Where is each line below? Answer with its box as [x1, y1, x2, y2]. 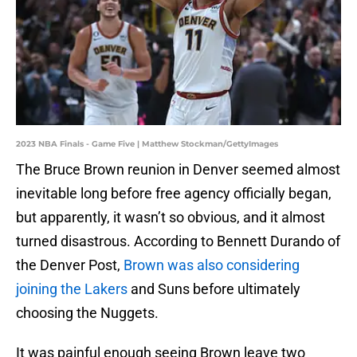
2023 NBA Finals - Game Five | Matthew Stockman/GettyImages [16, 139, 278, 150]
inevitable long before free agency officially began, [16, 185, 331, 202]
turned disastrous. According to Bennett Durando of [16, 233, 340, 250]
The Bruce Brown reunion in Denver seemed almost [16, 161, 340, 178]
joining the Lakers [16, 280, 127, 298]
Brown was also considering [124, 257, 300, 274]
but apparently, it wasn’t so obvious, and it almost [16, 209, 325, 226]
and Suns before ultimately [127, 280, 300, 298]
